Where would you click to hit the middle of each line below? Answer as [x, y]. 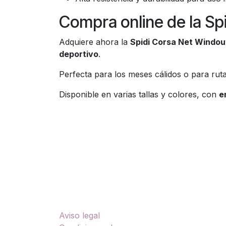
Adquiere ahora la [95, 42]
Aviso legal [79, 216]
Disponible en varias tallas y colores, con [139, 94]
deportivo [79, 54]
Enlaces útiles [90, 195]
